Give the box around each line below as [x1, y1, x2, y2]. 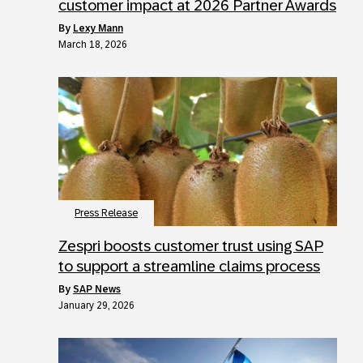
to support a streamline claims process [58, 257, 320, 275]
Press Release [75, 207, 138, 219]
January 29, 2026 [58, 299, 135, 311]
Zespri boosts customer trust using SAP [58, 237, 323, 254]
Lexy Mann [73, 22, 123, 34]
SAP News [73, 283, 121, 295]
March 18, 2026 [58, 38, 127, 50]
